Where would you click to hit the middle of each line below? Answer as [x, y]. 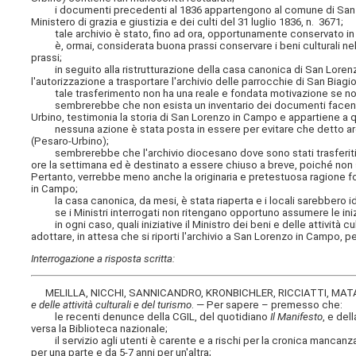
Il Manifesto [297, 317]
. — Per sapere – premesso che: [267, 305]
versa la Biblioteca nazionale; [100, 329]
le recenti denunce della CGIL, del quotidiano [151, 317]
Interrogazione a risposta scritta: [103, 258]
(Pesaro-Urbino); [70, 141]
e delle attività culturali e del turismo [112, 305]
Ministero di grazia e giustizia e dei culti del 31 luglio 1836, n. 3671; [188, 21]
